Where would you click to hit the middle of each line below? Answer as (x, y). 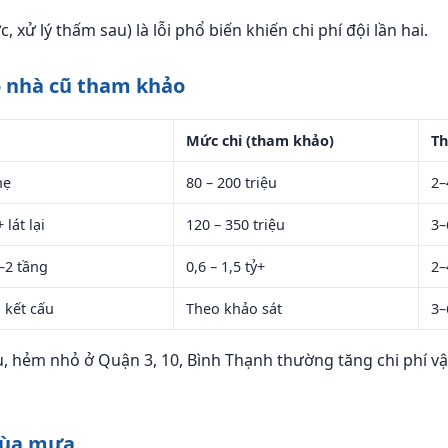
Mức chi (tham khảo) (260, 140)
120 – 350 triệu (235, 224)
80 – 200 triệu (231, 182)
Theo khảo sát (234, 308)
